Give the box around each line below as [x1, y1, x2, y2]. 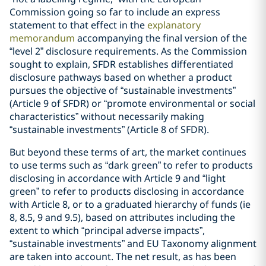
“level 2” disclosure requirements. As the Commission [9, 45, 247, 58]
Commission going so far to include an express [9, 5, 220, 18]
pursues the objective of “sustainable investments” [9, 84, 236, 97]
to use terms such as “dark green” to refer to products [9, 159, 253, 172]
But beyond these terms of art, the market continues [9, 145, 246, 159]
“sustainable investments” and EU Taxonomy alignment [9, 237, 256, 250]
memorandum [9, 31, 75, 45]
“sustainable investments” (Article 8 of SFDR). [9, 123, 209, 136]
